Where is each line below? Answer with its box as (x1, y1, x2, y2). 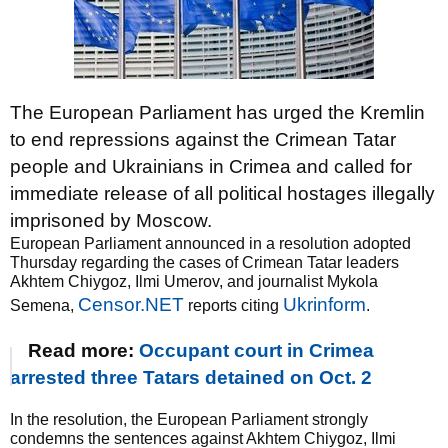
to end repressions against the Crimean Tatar (10, 129, 396, 150)
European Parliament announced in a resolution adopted (10, 235, 411, 252)
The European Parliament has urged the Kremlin (10, 102, 425, 123)
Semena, (10, 297, 78, 314)
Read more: (28, 340, 139, 361)
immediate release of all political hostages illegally (10, 183, 435, 204)
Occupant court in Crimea (139, 340, 374, 361)
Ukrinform (283, 294, 366, 315)
